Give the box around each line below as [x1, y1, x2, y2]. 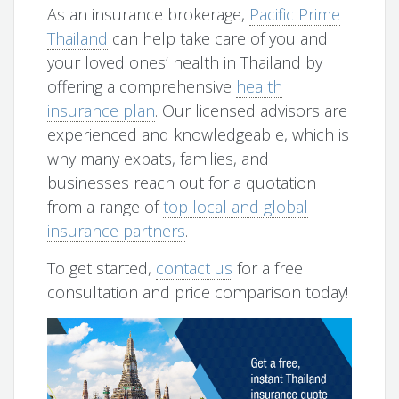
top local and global [163, 195, 309, 217]
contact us [156, 256, 233, 279]
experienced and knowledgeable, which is [47, 123, 350, 145]
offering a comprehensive [47, 75, 237, 97]
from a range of [47, 195, 164, 217]
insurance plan [47, 99, 156, 121]
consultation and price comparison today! [47, 281, 349, 303]
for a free [232, 256, 304, 279]
